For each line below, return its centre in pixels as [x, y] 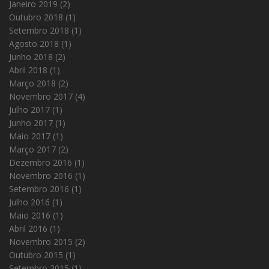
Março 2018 [32, 83]
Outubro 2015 [36, 255]
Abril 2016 [28, 229]
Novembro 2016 [41, 176]
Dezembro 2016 [41, 163]
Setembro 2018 [39, 31]
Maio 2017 [30, 136]
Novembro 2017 [41, 97]
